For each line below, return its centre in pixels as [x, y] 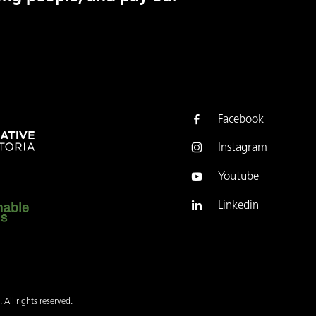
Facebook [241, 120]
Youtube [238, 177]
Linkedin [238, 206]
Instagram [242, 148]
